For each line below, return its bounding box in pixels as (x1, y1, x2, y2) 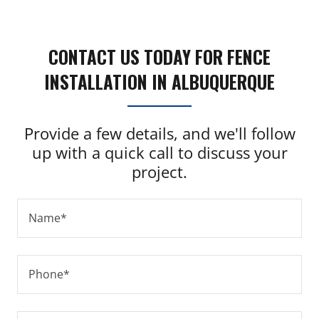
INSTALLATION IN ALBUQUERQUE (44, 68, 275, 95)
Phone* (28, 266, 70, 283)
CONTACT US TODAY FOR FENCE (48, 43, 271, 70)
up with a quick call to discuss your (31, 141, 288, 163)
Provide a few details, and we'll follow (23, 122, 296, 144)
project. (132, 160, 187, 182)
